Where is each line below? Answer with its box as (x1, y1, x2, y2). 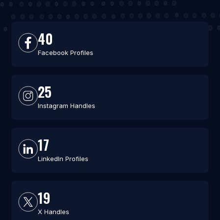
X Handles (37, 208, 69, 216)
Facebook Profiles (37, 49, 93, 57)
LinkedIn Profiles (37, 155, 88, 163)
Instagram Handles (37, 102, 95, 110)
